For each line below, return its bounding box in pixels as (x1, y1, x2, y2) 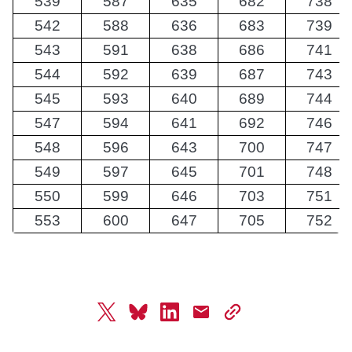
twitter (105, 311, 140, 326)
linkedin (168, 311, 207, 326)
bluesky (137, 311, 177, 326)
